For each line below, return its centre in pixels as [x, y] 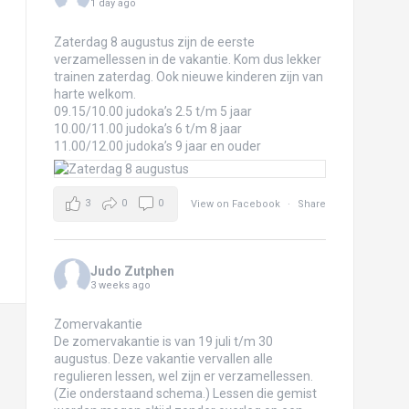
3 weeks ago [120, 285]
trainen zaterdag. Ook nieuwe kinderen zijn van [188, 76]
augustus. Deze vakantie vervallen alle [163, 358]
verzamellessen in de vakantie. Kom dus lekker [187, 59]
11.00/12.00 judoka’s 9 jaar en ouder [157, 146]
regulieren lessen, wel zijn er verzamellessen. [183, 376]
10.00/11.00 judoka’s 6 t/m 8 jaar [147, 128]
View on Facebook [236, 204]
